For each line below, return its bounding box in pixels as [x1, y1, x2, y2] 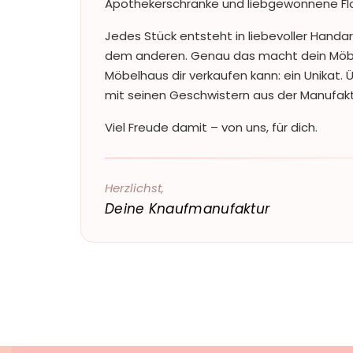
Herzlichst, [105, 179, 164, 196]
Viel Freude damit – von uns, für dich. [105, 119, 318, 136]
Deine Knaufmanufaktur [105, 199, 270, 218]
